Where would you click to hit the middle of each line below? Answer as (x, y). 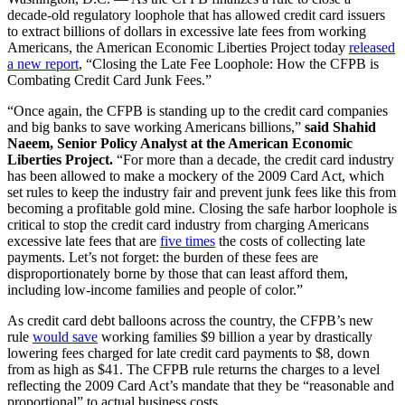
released (372, 47)
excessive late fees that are (84, 240)
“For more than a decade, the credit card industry (254, 159)
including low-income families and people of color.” (155, 289)
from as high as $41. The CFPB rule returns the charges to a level (193, 369)
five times (188, 240)
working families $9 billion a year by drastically (235, 336)
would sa (58, 336)
